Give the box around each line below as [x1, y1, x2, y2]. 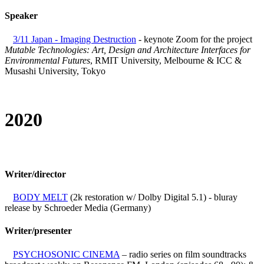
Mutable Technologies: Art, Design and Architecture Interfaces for [5, 44, 250, 55]
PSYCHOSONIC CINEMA [13, 249, 120, 259]
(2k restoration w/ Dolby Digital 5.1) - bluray [68, 192, 237, 202]
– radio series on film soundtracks [120, 249, 246, 259]
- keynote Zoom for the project [136, 34, 252, 44]
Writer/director [5, 169, 66, 179]
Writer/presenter [5, 226, 72, 236]
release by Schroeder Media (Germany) [5, 202, 151, 213]
